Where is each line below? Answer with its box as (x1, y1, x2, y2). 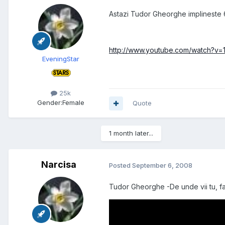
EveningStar (42, 55, 79, 63)
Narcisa (41, 159, 76, 170)
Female (62, 98, 84, 107)
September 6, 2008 (132, 161, 192, 169)
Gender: (37, 98, 62, 107)
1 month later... (109, 129, 153, 138)
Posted (109, 161, 132, 169)
